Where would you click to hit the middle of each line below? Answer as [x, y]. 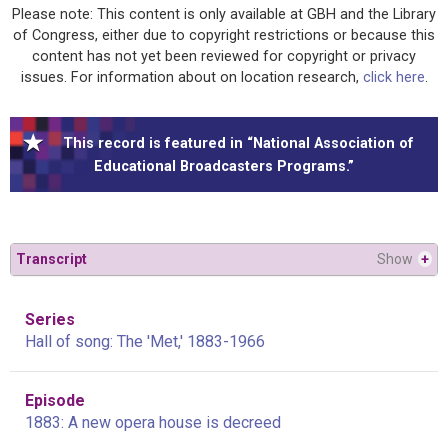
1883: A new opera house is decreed [153, 422]
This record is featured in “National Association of [238, 143]
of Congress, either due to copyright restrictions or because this [224, 35]
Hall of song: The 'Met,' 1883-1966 [145, 341]
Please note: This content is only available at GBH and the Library [224, 14]
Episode [55, 400]
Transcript [51, 258]
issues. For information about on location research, [191, 77]
